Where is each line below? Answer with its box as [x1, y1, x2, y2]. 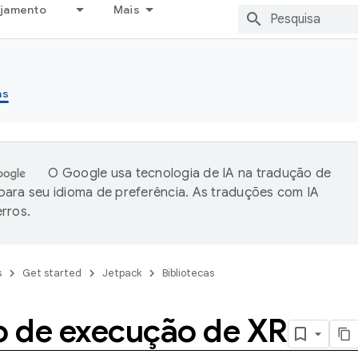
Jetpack [102, 266, 141, 280]
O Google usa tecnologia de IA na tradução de [48, 165, 332, 181]
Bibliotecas [162, 266, 214, 280]
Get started [22, 266, 82, 280]
